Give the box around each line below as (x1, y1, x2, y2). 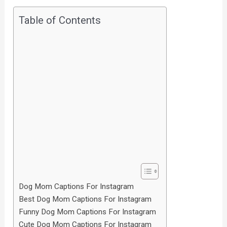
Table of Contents (19, 14, 101, 27)
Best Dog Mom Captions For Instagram (19, 195, 152, 204)
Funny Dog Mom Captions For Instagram (19, 207, 157, 217)
